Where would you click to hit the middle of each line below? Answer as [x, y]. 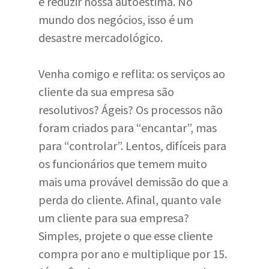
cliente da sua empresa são [106, 92]
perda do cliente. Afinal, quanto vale [130, 200]
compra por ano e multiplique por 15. [133, 254]
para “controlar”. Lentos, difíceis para [132, 146]
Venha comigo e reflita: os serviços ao [132, 74]
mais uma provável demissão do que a [133, 182]
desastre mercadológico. [101, 38]
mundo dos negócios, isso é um [116, 20]
